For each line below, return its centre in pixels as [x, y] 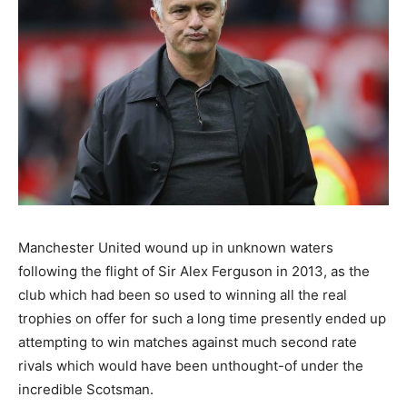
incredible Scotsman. [86, 390]
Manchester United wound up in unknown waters [176, 248]
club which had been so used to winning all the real [183, 295]
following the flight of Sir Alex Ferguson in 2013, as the [194, 272]
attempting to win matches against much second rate [188, 342]
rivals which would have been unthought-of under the [191, 366]
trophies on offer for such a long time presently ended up [202, 319]
